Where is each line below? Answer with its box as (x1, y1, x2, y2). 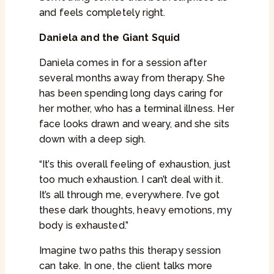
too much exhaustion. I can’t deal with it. (39, 174, 223, 186)
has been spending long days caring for (39, 87, 223, 100)
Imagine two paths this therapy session (39, 245, 221, 257)
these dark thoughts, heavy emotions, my (39, 204, 232, 217)
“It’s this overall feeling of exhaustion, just (39, 158, 231, 171)
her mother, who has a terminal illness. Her (39, 103, 234, 115)
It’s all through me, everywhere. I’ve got (39, 189, 220, 201)
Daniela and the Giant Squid (39, 32, 180, 44)
